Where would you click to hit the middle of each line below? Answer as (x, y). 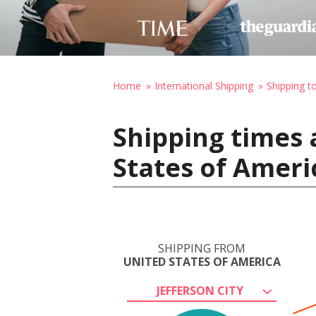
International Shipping (204, 86)
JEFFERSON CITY (200, 291)
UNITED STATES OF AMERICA (202, 262)
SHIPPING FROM (202, 248)
